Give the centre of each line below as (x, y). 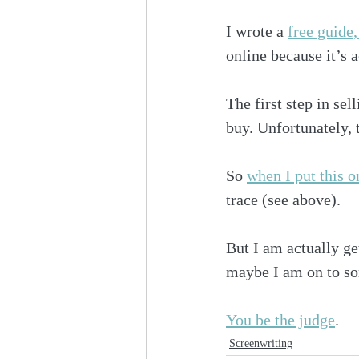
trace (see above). (283, 199)
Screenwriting (261, 343)
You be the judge (280, 319)
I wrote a (257, 31)
